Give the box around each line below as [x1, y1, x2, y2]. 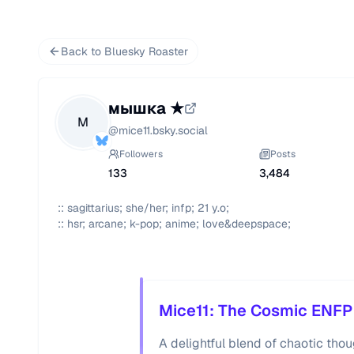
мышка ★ [108, 98, 184, 119]
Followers [119, 148, 163, 160]
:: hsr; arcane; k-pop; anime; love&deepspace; [58, 217, 291, 231]
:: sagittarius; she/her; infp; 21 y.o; [58, 201, 232, 215]
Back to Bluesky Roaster [61, 44, 188, 58]
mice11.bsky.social [119, 123, 208, 137]
